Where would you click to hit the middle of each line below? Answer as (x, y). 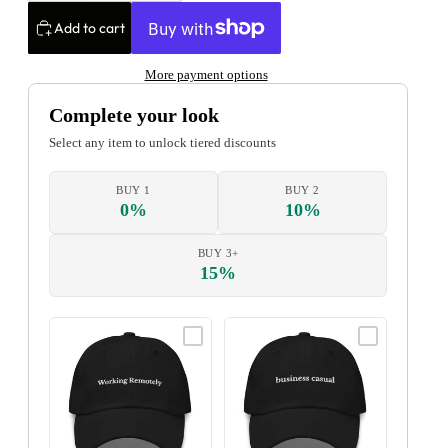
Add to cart (89, 27)
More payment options (206, 75)
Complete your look (134, 115)
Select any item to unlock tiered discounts (162, 143)
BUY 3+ (218, 253)
